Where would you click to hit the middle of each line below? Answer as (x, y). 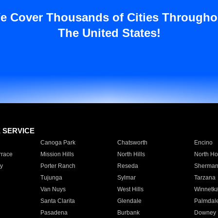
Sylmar (126, 178)
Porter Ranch (58, 166)
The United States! (109, 33)
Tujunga (51, 178)
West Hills (130, 189)
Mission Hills (57, 154)
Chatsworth (132, 143)
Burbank (128, 213)
